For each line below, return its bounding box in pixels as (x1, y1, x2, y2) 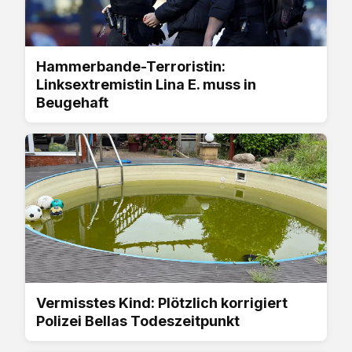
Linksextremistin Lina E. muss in (36, 75, 256, 93)
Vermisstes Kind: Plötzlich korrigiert (36, 294, 288, 311)
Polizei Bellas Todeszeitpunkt (36, 312, 240, 329)
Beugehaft (36, 93, 108, 111)
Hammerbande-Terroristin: (36, 57, 225, 75)
